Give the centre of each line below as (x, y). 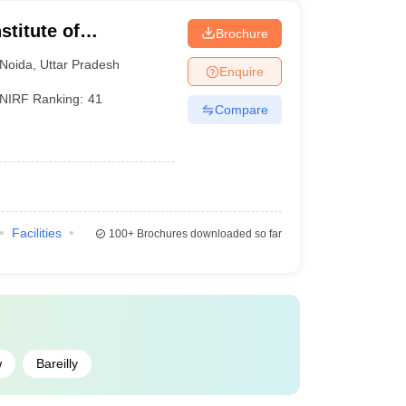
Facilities (36, 233)
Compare (241, 109)
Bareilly (57, 363)
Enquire (241, 71)
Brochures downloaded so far (208, 234)
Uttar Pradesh (80, 64)
